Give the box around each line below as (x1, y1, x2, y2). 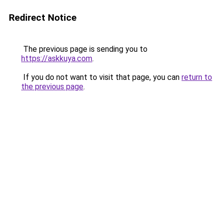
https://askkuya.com (21, 54, 92, 63)
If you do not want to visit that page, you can (21, 73, 182, 82)
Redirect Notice (9, 12, 76, 23)
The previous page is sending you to (21, 44, 147, 54)
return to (182, 73, 212, 82)
